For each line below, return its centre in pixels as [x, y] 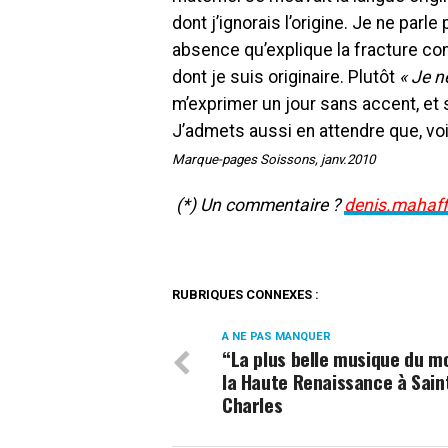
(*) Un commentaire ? [258, 204]
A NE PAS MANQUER [276, 336]
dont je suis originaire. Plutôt [285, 76]
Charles [252, 404]
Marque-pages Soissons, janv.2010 [273, 159]
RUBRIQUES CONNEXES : [245, 294]
